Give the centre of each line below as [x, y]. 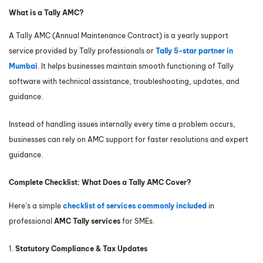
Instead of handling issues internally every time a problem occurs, [122, 124]
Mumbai [23, 66]
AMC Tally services [87, 221]
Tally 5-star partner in [194, 51]
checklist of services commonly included [135, 205]
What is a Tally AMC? [46, 12]
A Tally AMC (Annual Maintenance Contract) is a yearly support [119, 36]
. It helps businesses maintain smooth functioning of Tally [136, 66]
